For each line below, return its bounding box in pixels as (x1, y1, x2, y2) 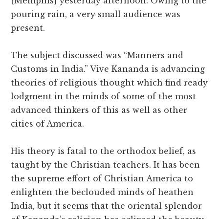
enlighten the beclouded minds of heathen (11, 187, 194, 197)
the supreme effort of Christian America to (11, 174, 194, 184)
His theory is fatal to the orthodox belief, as (11, 146, 197, 156)
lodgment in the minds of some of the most (11, 91, 197, 102)
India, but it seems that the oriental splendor (11, 201, 202, 211)
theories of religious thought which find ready (11, 78, 208, 88)
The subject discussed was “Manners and (11, 50, 184, 61)
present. (11, 23, 45, 33)
